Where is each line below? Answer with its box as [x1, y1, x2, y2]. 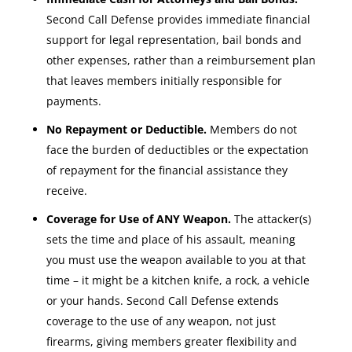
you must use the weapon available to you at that [46, 252, 306, 267]
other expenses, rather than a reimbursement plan [46, 53, 316, 68]
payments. [46, 93, 101, 108]
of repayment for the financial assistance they [46, 163, 288, 178]
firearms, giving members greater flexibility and [46, 334, 297, 349]
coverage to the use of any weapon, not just [46, 313, 276, 328]
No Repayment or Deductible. [46, 122, 207, 137]
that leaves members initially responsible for [46, 73, 282, 88]
